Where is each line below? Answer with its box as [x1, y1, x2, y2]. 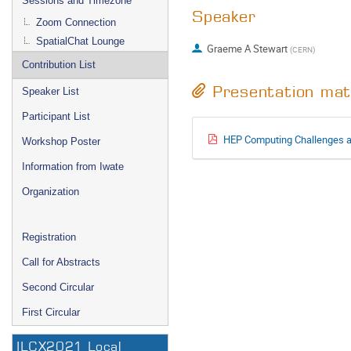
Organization [22, 186, 79, 197]
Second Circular [22, 281, 94, 293]
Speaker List [22, 85, 79, 97]
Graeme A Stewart [206, 42, 288, 56]
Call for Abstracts [22, 256, 100, 268]
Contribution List [22, 59, 96, 71]
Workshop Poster [22, 136, 100, 147]
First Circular [22, 306, 80, 318]
